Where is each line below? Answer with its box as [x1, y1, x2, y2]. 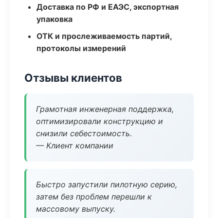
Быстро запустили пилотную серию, [36, 180, 177, 189]
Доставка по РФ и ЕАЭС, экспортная [36, 2, 179, 12]
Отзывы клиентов [24, 71, 122, 84]
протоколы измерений [36, 43, 126, 53]
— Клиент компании [36, 141, 113, 150]
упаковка [36, 14, 73, 24]
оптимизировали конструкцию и [36, 116, 163, 126]
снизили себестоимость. [36, 128, 132, 138]
